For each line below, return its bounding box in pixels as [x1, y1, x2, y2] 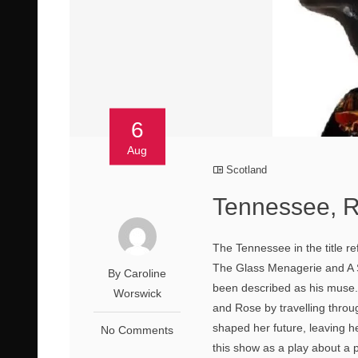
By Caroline [108, 267, 167, 280]
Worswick [113, 287, 161, 300]
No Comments [101, 324, 174, 336]
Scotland [226, 164, 268, 176]
